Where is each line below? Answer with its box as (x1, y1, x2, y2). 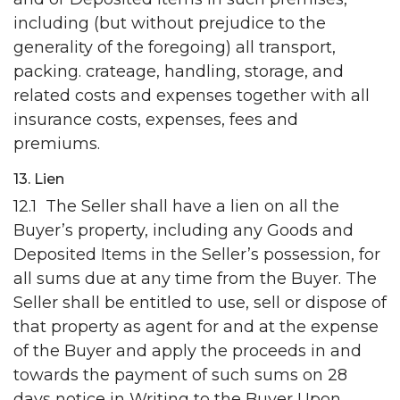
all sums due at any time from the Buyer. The (13, 269, 377, 289)
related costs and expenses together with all (13, 86, 370, 106)
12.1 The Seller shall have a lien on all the (13, 196, 339, 217)
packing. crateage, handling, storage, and (13, 62, 344, 82)
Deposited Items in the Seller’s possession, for (13, 245, 380, 265)
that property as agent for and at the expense (13, 317, 379, 337)
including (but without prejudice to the (13, 13, 326, 34)
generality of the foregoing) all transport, (13, 37, 336, 58)
